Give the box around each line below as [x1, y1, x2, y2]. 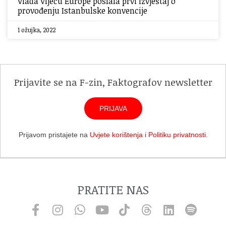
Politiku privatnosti [148, 131, 206, 139]
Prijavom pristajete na [18, 131, 90, 139]
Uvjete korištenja [89, 131, 143, 139]
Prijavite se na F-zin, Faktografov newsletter [14, 76, 212, 89]
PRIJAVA [99, 104, 127, 112]
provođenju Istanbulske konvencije [18, 5, 147, 16]
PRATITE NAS [77, 181, 149, 198]
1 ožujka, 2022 [18, 26, 55, 34]
